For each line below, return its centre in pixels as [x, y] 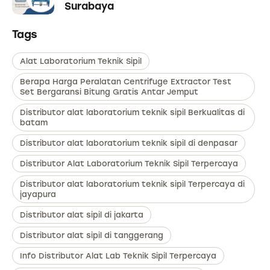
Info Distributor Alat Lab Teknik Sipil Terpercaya [118, 256]
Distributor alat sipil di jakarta [82, 215]
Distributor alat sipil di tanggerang [92, 236]
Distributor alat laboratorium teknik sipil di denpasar [129, 143]
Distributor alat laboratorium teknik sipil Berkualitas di [132, 113]
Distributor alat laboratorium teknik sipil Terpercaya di [132, 184]
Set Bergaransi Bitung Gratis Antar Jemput [109, 92]
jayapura [38, 195]
